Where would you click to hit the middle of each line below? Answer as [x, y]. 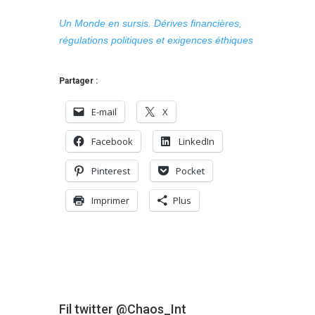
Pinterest [111, 171]
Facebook [112, 141]
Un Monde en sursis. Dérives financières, [150, 23]
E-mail [104, 111]
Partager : [78, 81]
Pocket [190, 171]
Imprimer [110, 200]
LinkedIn [197, 141]
